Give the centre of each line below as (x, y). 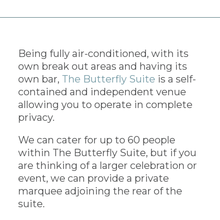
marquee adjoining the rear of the (100, 191)
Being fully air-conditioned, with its (104, 53)
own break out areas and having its (103, 66)
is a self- (176, 79)
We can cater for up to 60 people (97, 140)
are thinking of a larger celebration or (108, 165)
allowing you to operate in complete (106, 104)
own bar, (39, 79)
